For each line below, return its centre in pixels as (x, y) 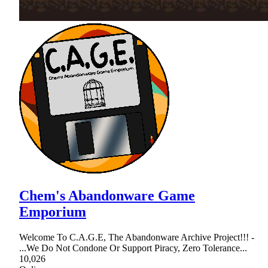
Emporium (53, 211)
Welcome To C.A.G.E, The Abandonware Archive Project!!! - (137, 237)
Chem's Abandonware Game (107, 195)
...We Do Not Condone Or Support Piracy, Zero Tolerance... (133, 248)
